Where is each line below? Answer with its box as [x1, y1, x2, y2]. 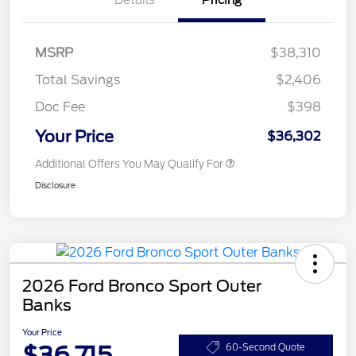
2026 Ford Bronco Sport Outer [22, 277, 261, 296]
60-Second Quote [226, 341, 305, 353]
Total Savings [35, 72, 120, 88]
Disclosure [35, 180, 75, 191]
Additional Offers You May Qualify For [35, 158, 223, 171]
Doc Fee [35, 99, 85, 115]
